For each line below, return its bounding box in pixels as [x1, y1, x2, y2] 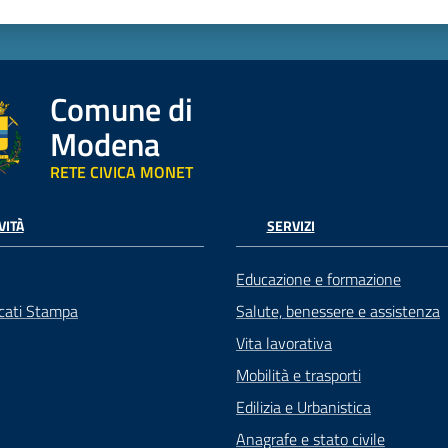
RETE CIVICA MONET [49, 160, 193, 185]
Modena [49, 120, 160, 169]
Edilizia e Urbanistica [236, 394, 371, 419]
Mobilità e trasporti [236, 362, 361, 387]
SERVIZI [266, 215, 315, 237]
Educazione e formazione [236, 266, 401, 291]
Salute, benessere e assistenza [236, 298, 440, 323]
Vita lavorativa [236, 330, 332, 355]
